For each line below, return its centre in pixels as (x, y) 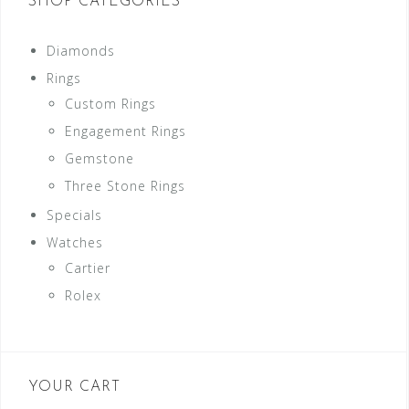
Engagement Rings (126, 131)
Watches (75, 242)
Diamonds (81, 50)
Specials (74, 215)
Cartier (88, 267)
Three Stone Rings (125, 185)
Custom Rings (110, 103)
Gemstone (100, 158)
